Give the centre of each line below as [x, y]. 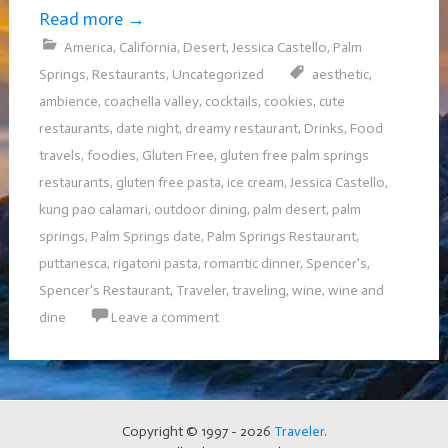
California [147, 47]
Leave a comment [164, 317]
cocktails [231, 101]
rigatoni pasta [155, 263]
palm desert [289, 209]
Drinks [323, 128]
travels [59, 155]
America [88, 47]
